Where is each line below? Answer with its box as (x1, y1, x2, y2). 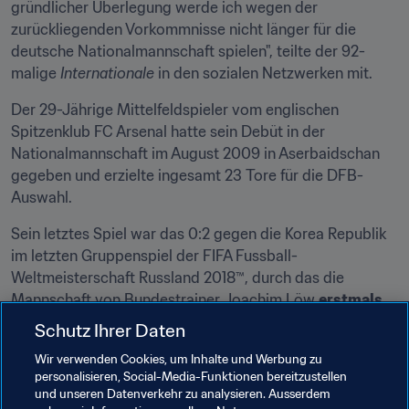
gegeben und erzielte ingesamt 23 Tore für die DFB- (11, 166, 363, 184)
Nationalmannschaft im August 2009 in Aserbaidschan (11, 144, 380, 163)
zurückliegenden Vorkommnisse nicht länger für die (11, 20, 356, 38)
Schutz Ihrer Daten (35, 319, 186, 341)
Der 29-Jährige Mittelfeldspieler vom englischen (11, 100, 339, 119)
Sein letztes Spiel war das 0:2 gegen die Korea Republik (11, 225, 386, 243)
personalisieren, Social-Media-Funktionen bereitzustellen (35, 369, 348, 384)
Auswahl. (11, 188, 72, 206)
